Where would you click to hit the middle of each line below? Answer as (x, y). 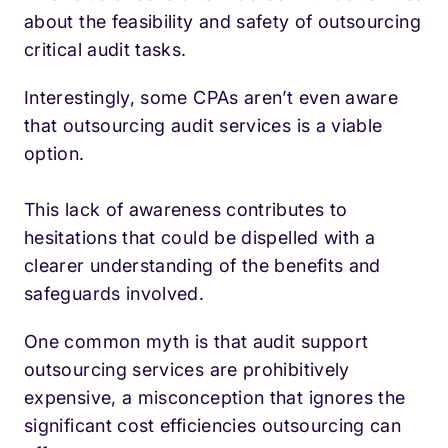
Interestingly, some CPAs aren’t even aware (211, 98)
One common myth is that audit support (196, 342)
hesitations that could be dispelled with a (200, 238)
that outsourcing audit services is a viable (203, 126)
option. (54, 154)
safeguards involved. (114, 294)
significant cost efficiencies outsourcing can (213, 426)
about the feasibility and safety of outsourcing (222, 22)
